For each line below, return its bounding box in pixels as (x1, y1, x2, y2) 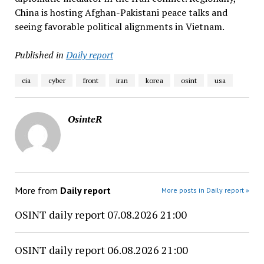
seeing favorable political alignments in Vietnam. (14, 20, 225, 33)
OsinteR (67, 113, 102, 126)
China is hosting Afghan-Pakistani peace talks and (14, 6, 227, 19)
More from (14, 184, 60, 196)
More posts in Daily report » (161, 186, 250, 194)
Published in (14, 48, 64, 61)
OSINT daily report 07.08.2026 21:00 (14, 207, 187, 222)
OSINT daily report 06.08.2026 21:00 (14, 243, 188, 257)
